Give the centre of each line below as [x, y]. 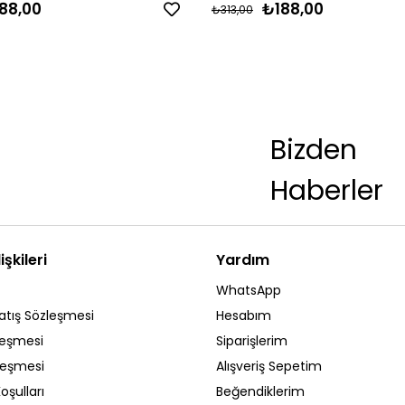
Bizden [314, 151]
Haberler [327, 191]
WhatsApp [249, 291]
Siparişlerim [252, 341]
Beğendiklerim [260, 392]
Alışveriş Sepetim [269, 367]
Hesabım [244, 316]
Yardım [243, 260]
